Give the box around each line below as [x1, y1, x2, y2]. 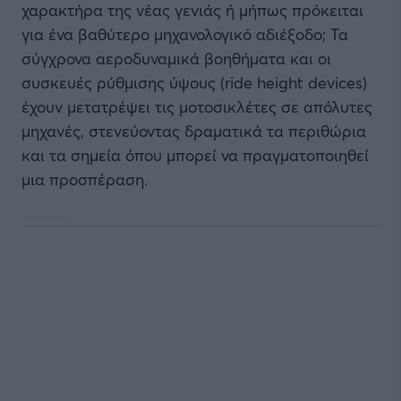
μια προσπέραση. [21, 168, 148, 191]
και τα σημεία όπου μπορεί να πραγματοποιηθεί [21, 144, 369, 166]
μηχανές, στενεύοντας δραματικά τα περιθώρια [21, 120, 366, 142]
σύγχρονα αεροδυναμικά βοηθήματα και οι [21, 47, 331, 70]
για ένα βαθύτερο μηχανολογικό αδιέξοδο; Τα [21, 23, 348, 46]
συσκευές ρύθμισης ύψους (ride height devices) [21, 72, 367, 94]
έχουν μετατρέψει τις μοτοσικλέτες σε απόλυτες [21, 96, 372, 118]
